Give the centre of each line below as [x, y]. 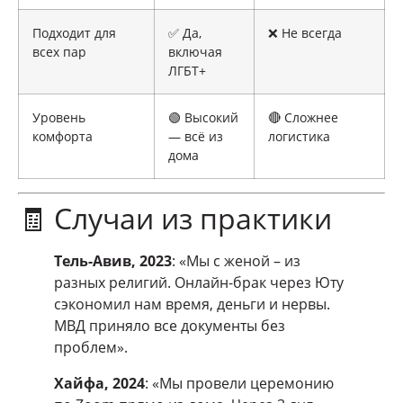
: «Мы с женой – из [236, 261]
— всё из [196, 137]
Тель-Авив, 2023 [113, 261]
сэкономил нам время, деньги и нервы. [192, 304]
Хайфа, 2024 [99, 384]
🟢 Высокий [203, 118]
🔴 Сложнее [303, 118]
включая [195, 52]
